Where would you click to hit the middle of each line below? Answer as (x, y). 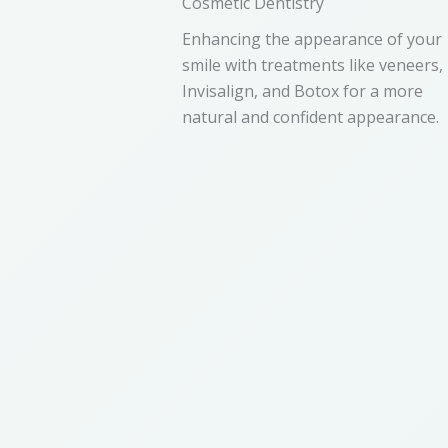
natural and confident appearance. (310, 116)
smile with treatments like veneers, (312, 64)
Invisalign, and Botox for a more (302, 90)
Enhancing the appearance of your (312, 38)
